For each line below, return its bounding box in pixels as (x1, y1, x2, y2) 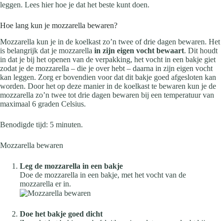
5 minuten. (50, 120, 83, 129)
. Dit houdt (184, 46, 218, 55)
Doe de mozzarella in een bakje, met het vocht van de (20, 170, 186, 179)
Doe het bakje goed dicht (20, 209, 103, 218)
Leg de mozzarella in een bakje (20, 161, 123, 170)
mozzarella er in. (20, 179, 71, 188)
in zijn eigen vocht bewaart (94, 46, 184, 55)
